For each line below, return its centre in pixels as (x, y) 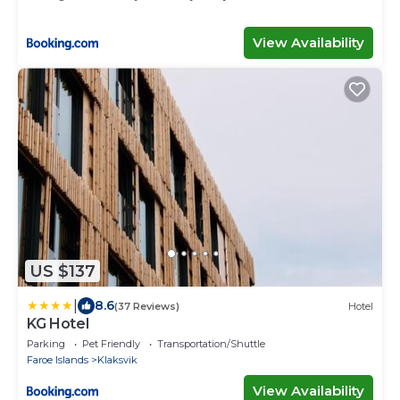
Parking (46, 344)
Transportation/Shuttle (211, 344)
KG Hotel (58, 324)
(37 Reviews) (147, 306)
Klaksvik (117, 360)
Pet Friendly (111, 344)
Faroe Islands (58, 360)
